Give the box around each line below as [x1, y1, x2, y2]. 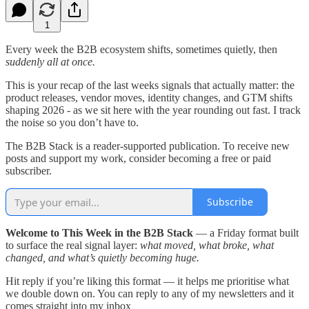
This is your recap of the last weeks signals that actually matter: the [6, 79, 295, 91]
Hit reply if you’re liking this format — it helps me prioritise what [6, 275, 289, 287]
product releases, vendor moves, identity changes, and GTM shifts [6, 91, 292, 103]
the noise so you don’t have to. [6, 116, 139, 128]
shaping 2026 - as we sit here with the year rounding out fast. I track [6, 103, 301, 116]
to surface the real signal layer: [6, 239, 140, 251]
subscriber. [6, 164, 52, 177]
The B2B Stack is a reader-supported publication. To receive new [6, 139, 290, 152]
